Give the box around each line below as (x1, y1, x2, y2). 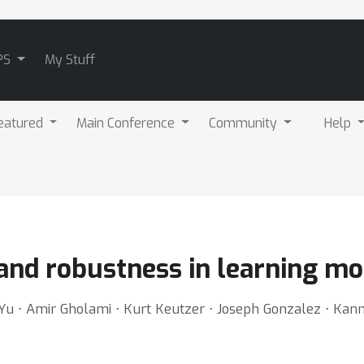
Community (209, 114, 281, 132)
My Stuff (44, 51, 95, 68)
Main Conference (76, 114, 179, 132)
